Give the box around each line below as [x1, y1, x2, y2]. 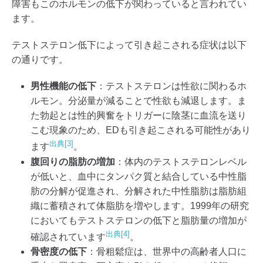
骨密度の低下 [31, 246, 87, 257]
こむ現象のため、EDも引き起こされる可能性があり [31, 125, 251, 136]
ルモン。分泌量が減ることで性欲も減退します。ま [31, 96, 247, 106]
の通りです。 [12, 55, 68, 65]
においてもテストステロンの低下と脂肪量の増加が [31, 215, 247, 225]
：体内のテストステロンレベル [115, 156, 247, 167]
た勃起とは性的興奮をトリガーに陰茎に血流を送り [31, 110, 247, 121]
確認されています [31, 231, 106, 242]
